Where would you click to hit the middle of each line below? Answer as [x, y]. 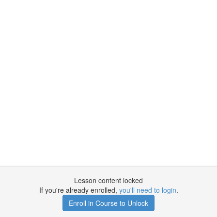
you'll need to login [147, 190]
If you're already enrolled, [79, 190]
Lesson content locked [108, 180]
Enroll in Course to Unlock [108, 203]
